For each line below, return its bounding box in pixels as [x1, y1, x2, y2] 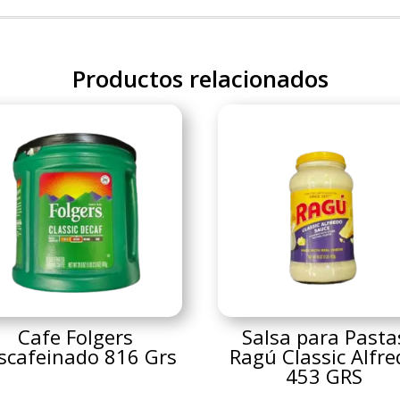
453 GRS [286, 362, 363, 389]
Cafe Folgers [17, 322, 133, 350]
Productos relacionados [71, 62, 329, 95]
